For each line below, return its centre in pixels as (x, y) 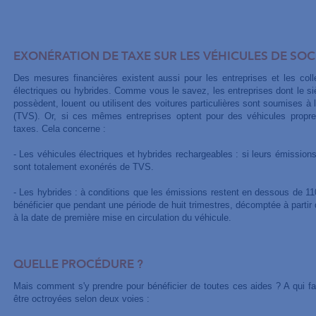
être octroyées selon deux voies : (81, 299)
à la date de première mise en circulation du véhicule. (122, 218)
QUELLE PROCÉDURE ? (78, 265)
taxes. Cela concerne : (59, 129)
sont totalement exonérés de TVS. (83, 167)
